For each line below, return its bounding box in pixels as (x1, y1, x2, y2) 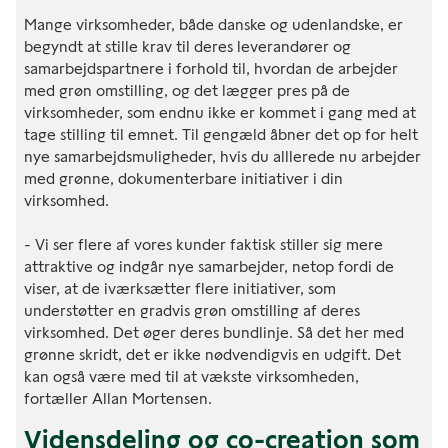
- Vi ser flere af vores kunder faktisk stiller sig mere (24, 234, 383, 254)
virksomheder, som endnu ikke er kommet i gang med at (24, 102, 416, 122)
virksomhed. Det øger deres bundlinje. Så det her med (24, 322, 404, 342)
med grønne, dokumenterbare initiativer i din (24, 168, 343, 188)
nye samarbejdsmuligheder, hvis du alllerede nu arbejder (24, 146, 421, 166)
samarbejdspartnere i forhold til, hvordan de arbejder (24, 58, 398, 78)
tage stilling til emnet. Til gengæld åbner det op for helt (24, 124, 418, 144)
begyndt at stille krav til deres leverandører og (24, 36, 351, 56)
